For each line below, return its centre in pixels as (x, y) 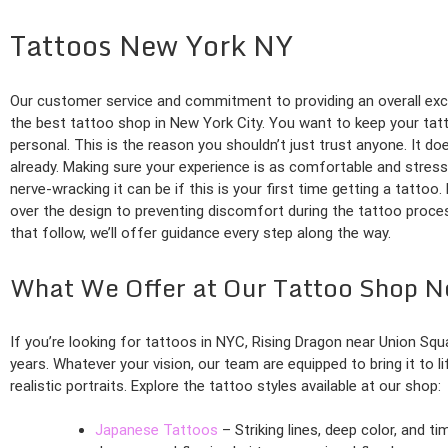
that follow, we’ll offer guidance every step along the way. (200, 232)
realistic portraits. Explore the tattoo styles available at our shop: (225, 385)
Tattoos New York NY (151, 45)
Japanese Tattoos (156, 430)
